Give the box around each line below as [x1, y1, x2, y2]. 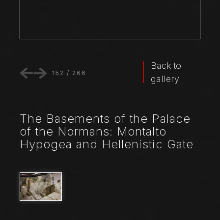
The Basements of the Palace [20, 111, 191, 126]
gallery [151, 74, 180, 84]
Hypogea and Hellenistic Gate [20, 137, 193, 151]
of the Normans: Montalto [20, 124, 166, 138]
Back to [151, 60, 182, 71]
